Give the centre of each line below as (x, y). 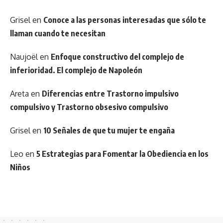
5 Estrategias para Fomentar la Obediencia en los (122, 154)
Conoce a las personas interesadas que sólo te (125, 20)
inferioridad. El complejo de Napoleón (76, 70)
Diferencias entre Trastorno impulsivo (110, 93)
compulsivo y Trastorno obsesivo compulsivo (89, 107)
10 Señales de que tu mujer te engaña (109, 130)
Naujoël (24, 56)
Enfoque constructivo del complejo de (117, 56)
